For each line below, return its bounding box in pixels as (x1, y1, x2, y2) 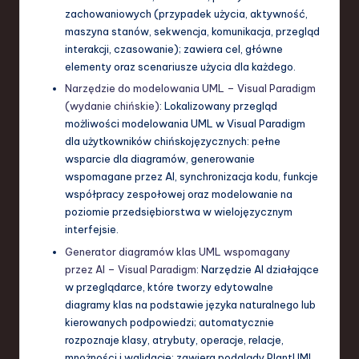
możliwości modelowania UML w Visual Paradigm (65, 117, 305, 131)
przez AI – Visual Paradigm (65, 262, 196, 276)
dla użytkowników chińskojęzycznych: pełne (65, 135, 280, 148)
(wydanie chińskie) (65, 99, 159, 113)
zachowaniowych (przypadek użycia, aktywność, (65, 7, 308, 21)
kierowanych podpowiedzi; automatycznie (65, 315, 274, 329)
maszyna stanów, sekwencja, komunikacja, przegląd (65, 25, 320, 38)
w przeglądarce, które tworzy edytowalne (65, 280, 273, 293)
